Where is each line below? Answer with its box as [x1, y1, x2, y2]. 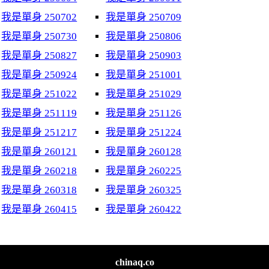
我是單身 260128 [106, 146, 182, 157]
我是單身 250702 [1, 11, 77, 23]
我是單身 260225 [106, 165, 182, 177]
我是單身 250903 [106, 50, 182, 61]
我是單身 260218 [1, 165, 77, 177]
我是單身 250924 [1, 69, 77, 80]
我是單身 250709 [106, 11, 182, 23]
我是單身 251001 [106, 69, 182, 80]
